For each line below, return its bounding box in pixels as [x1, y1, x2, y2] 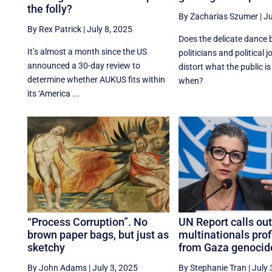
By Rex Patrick [27, 24, 82, 34]
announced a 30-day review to [27, 60, 141, 70]
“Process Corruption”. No [27, 216, 148, 229]
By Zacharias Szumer [178, 11, 258, 21]
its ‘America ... [27, 88, 80, 98]
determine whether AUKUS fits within [27, 74, 166, 84]
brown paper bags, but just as [27, 228, 169, 242]
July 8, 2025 [87, 24, 133, 34]
